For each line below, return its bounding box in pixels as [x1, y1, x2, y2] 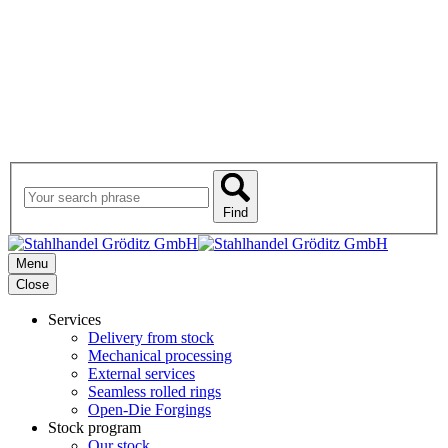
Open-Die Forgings [88, 400, 211, 418]
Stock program [48, 418, 141, 436]
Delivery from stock [88, 328, 214, 346]
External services [88, 364, 195, 382]
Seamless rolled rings [88, 382, 221, 400]
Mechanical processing [88, 346, 232, 364]
